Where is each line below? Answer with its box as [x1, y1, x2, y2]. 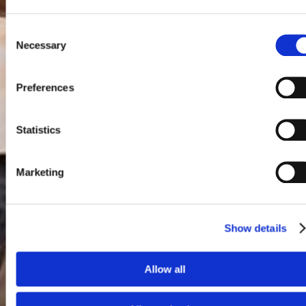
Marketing [16, 166, 64, 178]
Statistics [16, 124, 61, 136]
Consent [5, 25, 43, 38]
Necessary [16, 39, 66, 51]
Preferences [16, 81, 74, 94]
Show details [224, 222, 287, 234]
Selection [5, 42, 46, 54]
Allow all [144, 263, 186, 275]
